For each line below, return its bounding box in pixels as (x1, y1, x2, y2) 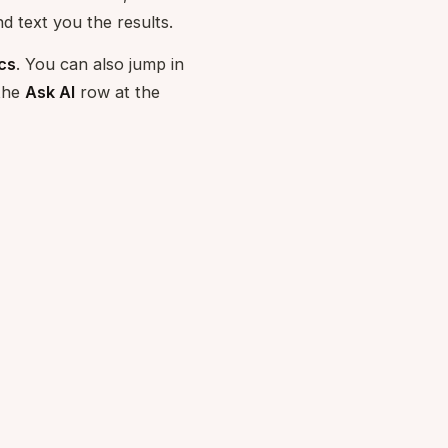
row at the (75, 82, 160, 102)
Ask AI (25, 82, 75, 102)
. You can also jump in (16, 54, 184, 74)
